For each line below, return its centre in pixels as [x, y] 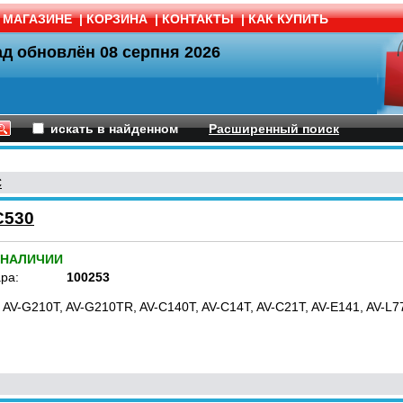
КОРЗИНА [117, 19]
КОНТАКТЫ [198, 19]
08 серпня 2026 [160, 52]
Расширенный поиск [274, 129]
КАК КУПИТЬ [288, 19]
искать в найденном [114, 129]
